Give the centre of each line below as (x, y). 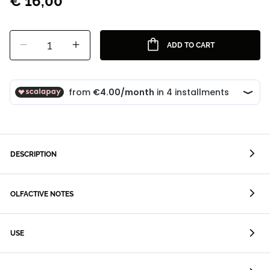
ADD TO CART (191, 46)
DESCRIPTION (33, 154)
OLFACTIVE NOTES (42, 194)
